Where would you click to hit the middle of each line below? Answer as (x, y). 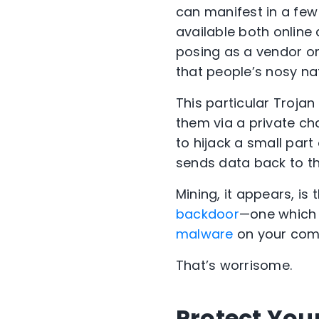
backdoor (208, 214)
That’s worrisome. (234, 266)
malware (205, 234)
